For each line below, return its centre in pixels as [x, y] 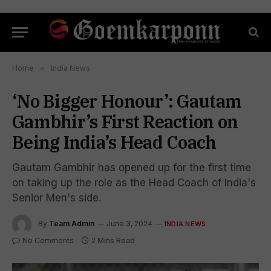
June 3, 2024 [129, 224]
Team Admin [72, 224]
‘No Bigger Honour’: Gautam [127, 101]
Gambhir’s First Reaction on [125, 122]
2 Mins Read [113, 240]
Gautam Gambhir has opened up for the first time [132, 168]
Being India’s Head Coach [114, 142]
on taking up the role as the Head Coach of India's [134, 183]
